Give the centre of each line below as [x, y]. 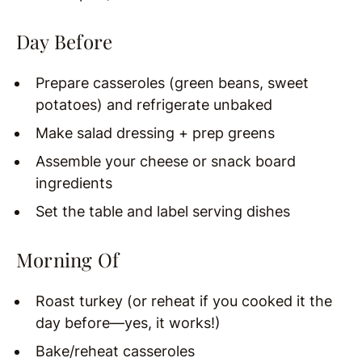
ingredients [74, 183]
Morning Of [68, 259]
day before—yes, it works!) [128, 322]
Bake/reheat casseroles [115, 351]
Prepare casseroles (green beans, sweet [172, 82]
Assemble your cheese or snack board [166, 161]
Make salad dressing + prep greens [155, 133]
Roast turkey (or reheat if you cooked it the [184, 301]
